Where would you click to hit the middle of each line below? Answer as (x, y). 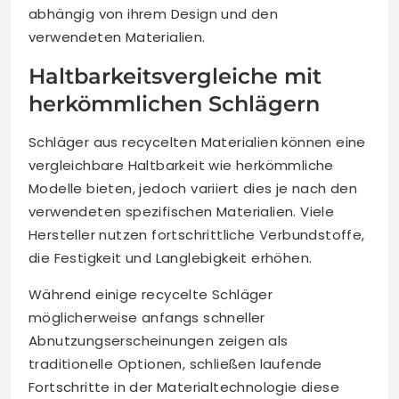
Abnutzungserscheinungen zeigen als (159, 340)
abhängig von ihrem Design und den (154, 13)
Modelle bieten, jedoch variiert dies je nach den (193, 188)
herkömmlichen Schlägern (174, 103)
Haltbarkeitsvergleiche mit (175, 76)
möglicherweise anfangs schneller (147, 317)
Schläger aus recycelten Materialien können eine (197, 142)
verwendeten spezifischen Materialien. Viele (182, 211)
